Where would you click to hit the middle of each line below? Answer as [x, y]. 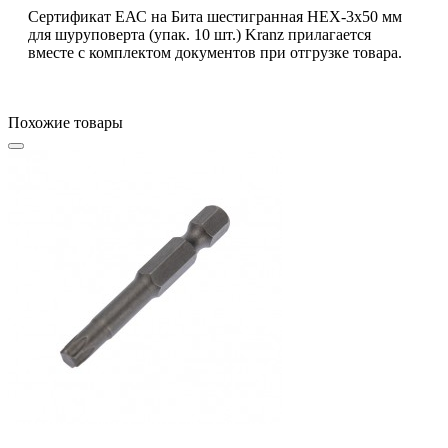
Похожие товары [65, 122]
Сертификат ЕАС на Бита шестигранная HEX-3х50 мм [215, 16]
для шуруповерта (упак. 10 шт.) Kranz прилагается [199, 34]
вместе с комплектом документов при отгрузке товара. [215, 52]
